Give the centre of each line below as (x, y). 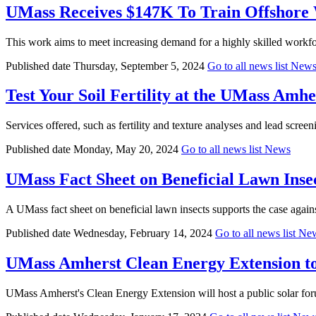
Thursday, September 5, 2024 (139, 66)
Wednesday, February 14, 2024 (143, 233)
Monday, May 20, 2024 (126, 150)
